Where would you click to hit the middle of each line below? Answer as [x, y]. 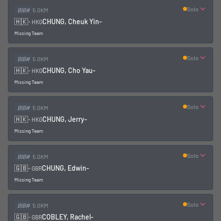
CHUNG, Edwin [64, 168]
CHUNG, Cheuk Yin [71, 21]
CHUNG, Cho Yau [68, 70]
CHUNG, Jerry [63, 119]
